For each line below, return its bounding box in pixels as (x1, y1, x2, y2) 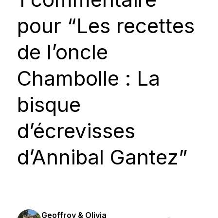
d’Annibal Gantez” (17, 145, 188, 169)
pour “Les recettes (17, 13, 195, 38)
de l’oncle (17, 39, 108, 64)
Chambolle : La (17, 66, 160, 91)
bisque (17, 92, 81, 117)
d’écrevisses (17, 118, 135, 143)
